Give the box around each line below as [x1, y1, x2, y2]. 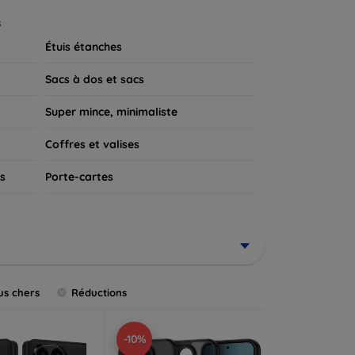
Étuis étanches [44, 39, 122, 54]
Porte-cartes [44, 169, 113, 184]
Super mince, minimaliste [44, 104, 177, 119]
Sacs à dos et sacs [44, 71, 144, 86]
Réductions [71, 286, 127, 300]
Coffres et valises [44, 136, 139, 151]
